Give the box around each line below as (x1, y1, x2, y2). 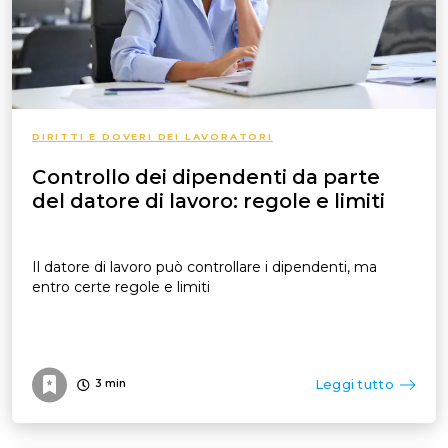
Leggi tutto (314, 376, 394, 392)
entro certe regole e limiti (32, 277, 210, 296)
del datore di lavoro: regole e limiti (32, 188, 385, 213)
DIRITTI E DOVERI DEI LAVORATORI (32, 130, 273, 142)
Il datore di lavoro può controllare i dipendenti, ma (32, 257, 377, 276)
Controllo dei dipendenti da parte (32, 164, 380, 189)
